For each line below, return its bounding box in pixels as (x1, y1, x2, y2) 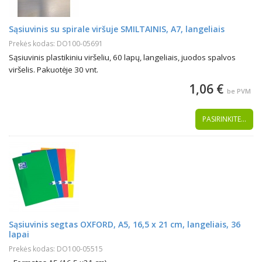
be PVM (227, 87, 251, 95)
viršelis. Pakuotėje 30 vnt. (9, 64, 98, 75)
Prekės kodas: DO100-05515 (9, 244, 103, 254)
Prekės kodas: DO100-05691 (9, 39, 103, 49)
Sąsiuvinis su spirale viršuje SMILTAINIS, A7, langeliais (9, 23, 225, 35)
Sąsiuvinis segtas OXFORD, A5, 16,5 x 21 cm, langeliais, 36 (9, 219, 240, 230)
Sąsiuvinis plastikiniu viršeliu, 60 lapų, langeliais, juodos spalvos (9, 52, 236, 63)
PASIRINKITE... (202, 114, 246, 124)
